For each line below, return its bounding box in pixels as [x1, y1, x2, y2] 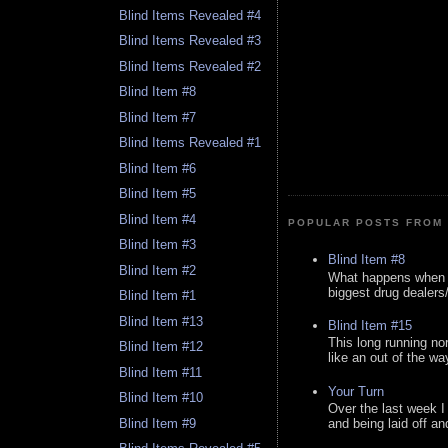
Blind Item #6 [119, 160, 197, 176]
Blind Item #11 [119, 364, 203, 380]
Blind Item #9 [119, 415, 197, 431]
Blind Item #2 [119, 262, 197, 278]
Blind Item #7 [119, 109, 197, 125]
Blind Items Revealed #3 [119, 33, 262, 49]
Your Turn [328, 383, 384, 399]
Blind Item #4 [119, 211, 197, 227]
